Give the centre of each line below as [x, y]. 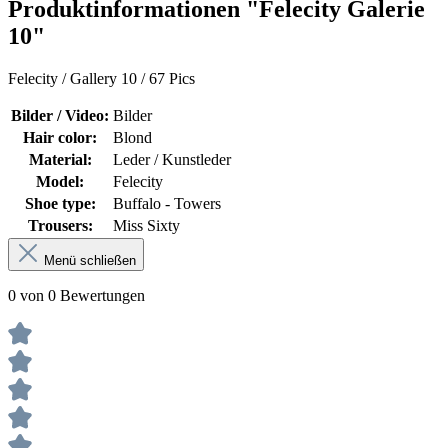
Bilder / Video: [60, 116]
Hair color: [60, 138]
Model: [60, 182]
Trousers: [60, 226]
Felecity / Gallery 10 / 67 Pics [101, 79]
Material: [60, 160]
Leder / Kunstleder [172, 160]
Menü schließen [90, 261]
